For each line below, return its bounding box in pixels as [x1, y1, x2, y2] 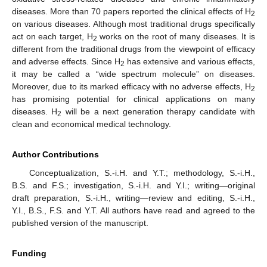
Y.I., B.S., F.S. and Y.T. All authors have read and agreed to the [12, 205, 255, 215]
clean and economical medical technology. [12, 119, 171, 129]
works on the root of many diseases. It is [97, 31, 256, 41]
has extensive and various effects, [125, 56, 255, 66]
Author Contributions [12, 149, 99, 159]
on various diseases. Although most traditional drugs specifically [12, 18, 255, 29]
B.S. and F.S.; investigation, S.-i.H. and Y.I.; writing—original [12, 180, 255, 190]
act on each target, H [12, 31, 93, 41]
